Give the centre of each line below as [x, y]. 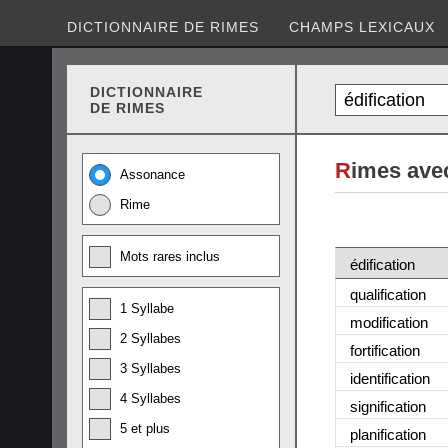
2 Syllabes [150, 338]
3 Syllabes [150, 368]
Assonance [152, 174]
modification [389, 322]
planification [388, 434]
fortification [385, 350]
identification [390, 378]
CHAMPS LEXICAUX [362, 27]
